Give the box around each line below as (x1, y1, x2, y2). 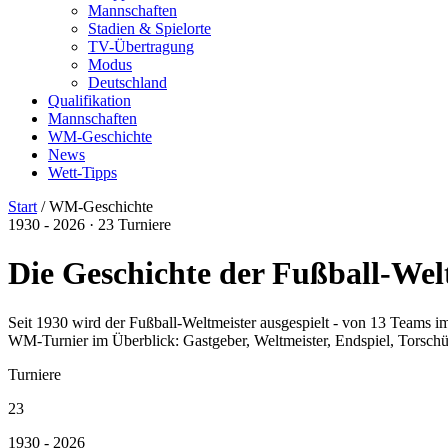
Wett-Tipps (48, 164, 117, 181)
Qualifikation (48, 92, 131, 109)
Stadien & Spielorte (88, 20, 211, 37)
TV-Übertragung (88, 38, 194, 55)
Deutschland (88, 74, 167, 91)
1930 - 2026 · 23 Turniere (8, 216, 171, 233)
